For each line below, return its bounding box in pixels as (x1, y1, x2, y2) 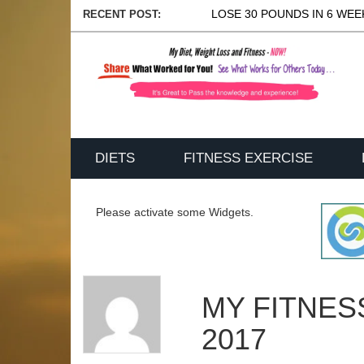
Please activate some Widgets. (96, 206, 253, 219)
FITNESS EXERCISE (184, 150, 313, 166)
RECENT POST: (83, 8, 161, 20)
